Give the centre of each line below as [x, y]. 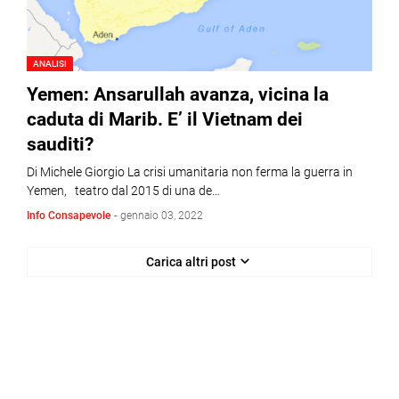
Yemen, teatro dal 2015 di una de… [123, 191]
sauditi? [60, 144]
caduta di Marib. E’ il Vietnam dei [165, 119]
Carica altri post [191, 261]
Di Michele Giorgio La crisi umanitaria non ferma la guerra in [190, 172]
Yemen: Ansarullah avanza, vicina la [178, 94]
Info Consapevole [69, 216]
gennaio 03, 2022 [162, 216]
